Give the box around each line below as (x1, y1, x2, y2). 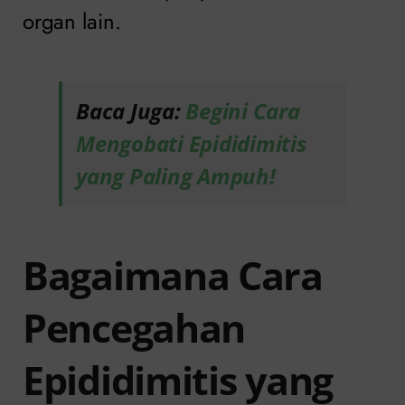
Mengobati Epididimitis (76, 127, 306, 158)
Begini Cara (185, 95, 300, 126)
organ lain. (23, 5, 121, 37)
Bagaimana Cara (23, 248, 323, 302)
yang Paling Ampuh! (76, 160, 276, 191)
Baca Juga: (76, 95, 186, 126)
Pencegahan (23, 300, 246, 354)
